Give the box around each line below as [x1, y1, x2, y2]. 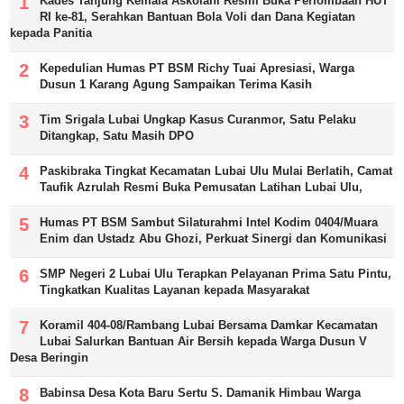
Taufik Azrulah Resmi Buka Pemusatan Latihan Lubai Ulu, [40, 179, 363, 194]
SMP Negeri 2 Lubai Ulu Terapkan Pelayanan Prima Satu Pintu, [40, 266, 392, 280]
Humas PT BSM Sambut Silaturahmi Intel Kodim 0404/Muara [40, 215, 379, 229]
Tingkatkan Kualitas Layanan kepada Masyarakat [40, 282, 310, 297]
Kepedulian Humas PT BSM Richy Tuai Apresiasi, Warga [40, 60, 355, 75]
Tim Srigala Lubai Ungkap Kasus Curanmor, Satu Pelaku [40, 112, 357, 126]
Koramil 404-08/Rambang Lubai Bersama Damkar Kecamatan [40, 317, 379, 332]
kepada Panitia [10, 25, 93, 40]
